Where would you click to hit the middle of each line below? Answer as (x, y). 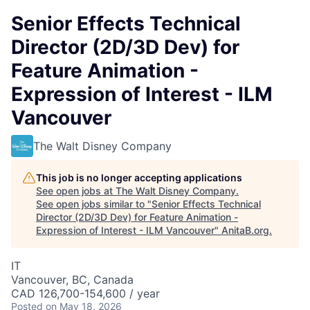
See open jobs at (76, 191)
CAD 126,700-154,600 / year (85, 293)
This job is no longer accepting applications (139, 177)
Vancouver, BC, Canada (72, 280)
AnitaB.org (245, 230)
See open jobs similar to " (94, 204)
